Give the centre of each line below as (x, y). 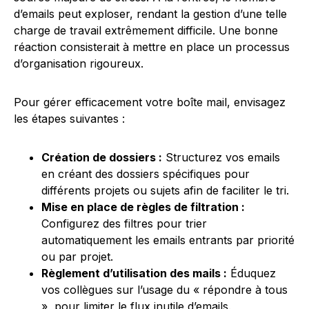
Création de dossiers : (102, 157)
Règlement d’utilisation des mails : (134, 273)
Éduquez (251, 273)
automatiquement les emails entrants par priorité (168, 240)
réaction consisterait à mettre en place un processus (152, 47)
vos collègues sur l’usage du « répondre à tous (165, 290)
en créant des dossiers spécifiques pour (146, 174)
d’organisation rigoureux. (79, 63)
